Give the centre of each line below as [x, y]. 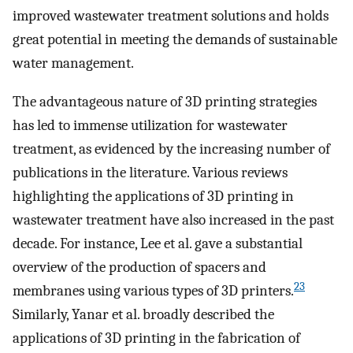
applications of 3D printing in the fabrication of [156, 338]
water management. [73, 63]
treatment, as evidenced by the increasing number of [171, 149]
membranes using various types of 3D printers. [153, 290]
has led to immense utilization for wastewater [150, 125]
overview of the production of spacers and [139, 267]
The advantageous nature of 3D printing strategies [165, 101]
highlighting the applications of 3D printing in [153, 196]
